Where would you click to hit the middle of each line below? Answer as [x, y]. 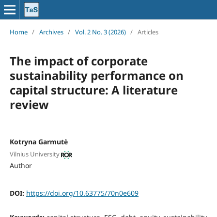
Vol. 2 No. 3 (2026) [100, 32]
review [29, 104]
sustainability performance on [96, 75]
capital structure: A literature [93, 90]
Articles [148, 32]
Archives [51, 32]
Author [21, 166]
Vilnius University [34, 154]
